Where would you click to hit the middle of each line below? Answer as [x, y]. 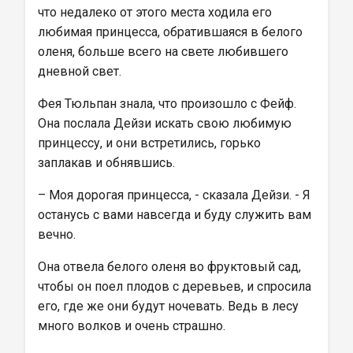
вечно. [57, 234]
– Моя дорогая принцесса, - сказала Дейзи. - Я [176, 195]
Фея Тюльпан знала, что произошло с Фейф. [169, 104]
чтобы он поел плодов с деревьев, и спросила [176, 286]
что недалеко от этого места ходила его [156, 12]
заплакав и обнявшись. [106, 163]
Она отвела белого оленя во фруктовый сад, [171, 267]
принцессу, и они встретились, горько [151, 143]
